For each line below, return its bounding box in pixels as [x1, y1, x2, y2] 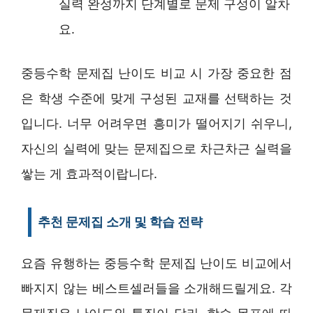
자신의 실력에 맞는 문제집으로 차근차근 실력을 [21, 140, 292, 156]
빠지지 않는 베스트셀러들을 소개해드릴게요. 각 [21, 280, 292, 296]
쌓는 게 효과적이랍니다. [21, 166, 157, 181]
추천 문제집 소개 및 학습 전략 [38, 214, 203, 229]
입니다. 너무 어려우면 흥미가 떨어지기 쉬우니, [21, 115, 292, 131]
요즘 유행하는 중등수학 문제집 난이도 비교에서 [21, 255, 292, 270]
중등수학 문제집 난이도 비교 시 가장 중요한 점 [21, 65, 292, 80]
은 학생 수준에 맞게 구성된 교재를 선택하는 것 [21, 90, 292, 105]
